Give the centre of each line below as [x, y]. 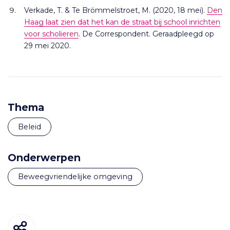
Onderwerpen [44, 157]
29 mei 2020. [47, 46]
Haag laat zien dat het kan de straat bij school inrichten [122, 22]
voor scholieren [51, 34]
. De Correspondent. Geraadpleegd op [146, 34]
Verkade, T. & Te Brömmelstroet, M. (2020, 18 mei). [116, 10]
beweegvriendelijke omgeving [78, 177]
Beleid [33, 127]
